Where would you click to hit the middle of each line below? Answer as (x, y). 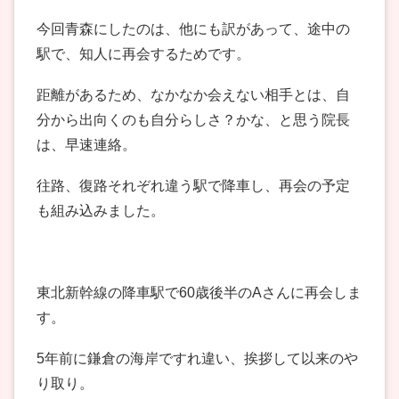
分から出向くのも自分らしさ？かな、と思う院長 (193, 120)
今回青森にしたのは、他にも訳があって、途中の (193, 29)
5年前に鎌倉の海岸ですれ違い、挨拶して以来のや (197, 359)
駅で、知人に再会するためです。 (143, 54)
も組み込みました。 (101, 211)
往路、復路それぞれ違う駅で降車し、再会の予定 (193, 186)
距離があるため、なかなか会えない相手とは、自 (193, 95)
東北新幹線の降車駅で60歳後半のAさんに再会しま (199, 293)
